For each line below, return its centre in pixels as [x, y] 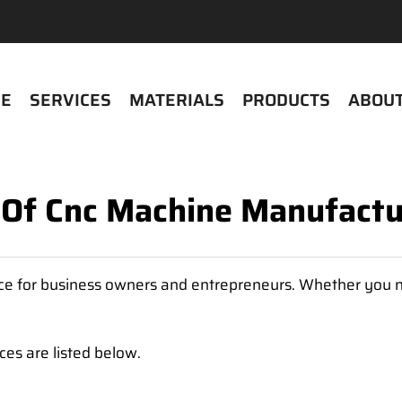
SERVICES [70, 100]
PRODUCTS [286, 100]
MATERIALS [177, 100]
